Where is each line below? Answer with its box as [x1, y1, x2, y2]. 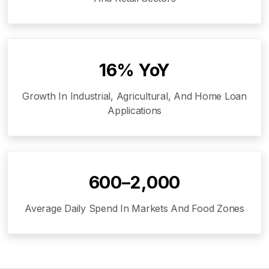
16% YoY [98, 59, 171, 80]
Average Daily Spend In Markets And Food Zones [25, 202, 244, 214]
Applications [107, 104, 162, 116]
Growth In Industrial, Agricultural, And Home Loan [22, 89, 247, 102]
